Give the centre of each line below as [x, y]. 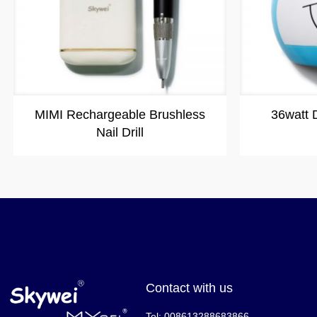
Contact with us [189, 288]
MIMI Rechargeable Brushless [120, 114]
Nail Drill [120, 132]
